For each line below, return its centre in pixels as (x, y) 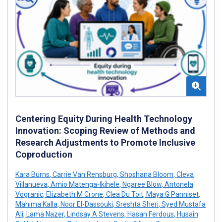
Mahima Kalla (36, 204)
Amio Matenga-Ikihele (84, 185)
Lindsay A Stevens (95, 214)
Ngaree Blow (141, 185)
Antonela (178, 185)
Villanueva (31, 185)
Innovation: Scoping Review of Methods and (105, 131)
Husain (187, 214)
